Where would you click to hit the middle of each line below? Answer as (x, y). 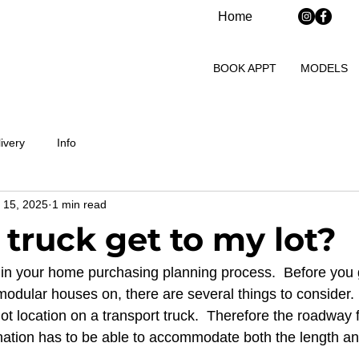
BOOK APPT (245, 68)
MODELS (324, 68)
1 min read (79, 204)
